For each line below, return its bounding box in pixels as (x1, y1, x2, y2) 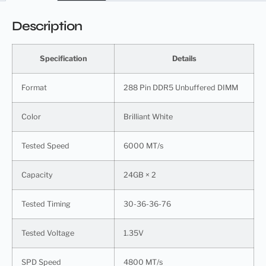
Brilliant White (123, 112, 173, 121)
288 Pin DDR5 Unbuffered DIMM (123, 83, 238, 92)
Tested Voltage (21, 228, 74, 237)
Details (172, 53, 197, 63)
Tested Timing (21, 199, 71, 208)
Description (12, 18, 82, 34)
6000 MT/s (123, 141, 163, 150)
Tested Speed (21, 141, 69, 150)
